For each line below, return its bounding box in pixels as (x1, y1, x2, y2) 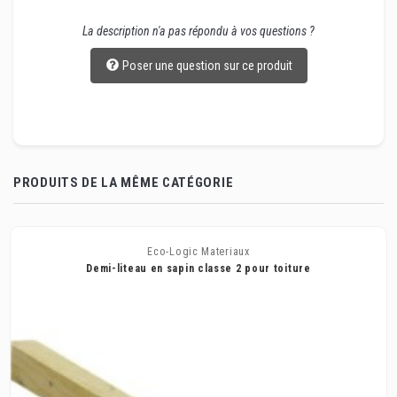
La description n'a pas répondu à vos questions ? (82, 24, 315, 39)
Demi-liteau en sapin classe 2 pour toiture (86, 262, 311, 276)
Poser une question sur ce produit (121, 58, 292, 73)
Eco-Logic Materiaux (147, 245, 250, 259)
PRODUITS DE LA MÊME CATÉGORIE (13, 175, 234, 191)
